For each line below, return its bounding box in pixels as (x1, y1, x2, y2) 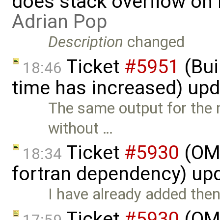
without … (48, 119, 113, 137)
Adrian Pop (12, 10, 107, 33)
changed (123, 32, 185, 51)
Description (48, 32, 124, 51)
